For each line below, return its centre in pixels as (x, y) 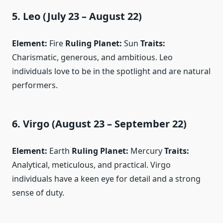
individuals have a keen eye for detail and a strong (106, 178)
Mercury (146, 151)
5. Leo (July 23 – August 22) (77, 16)
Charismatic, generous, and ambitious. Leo (92, 57)
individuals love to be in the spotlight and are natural (111, 71)
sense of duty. (38, 192)
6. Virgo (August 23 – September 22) (99, 123)
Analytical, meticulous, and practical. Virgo (91, 165)
